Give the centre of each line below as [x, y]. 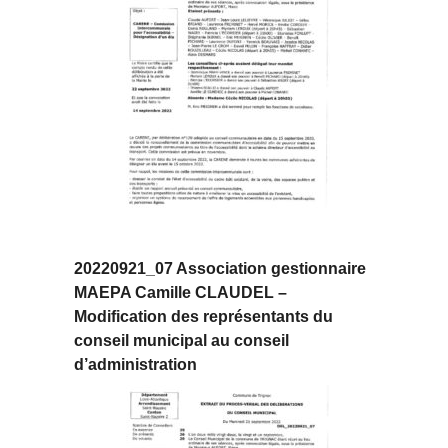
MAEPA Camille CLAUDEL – [180, 293]
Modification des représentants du [203, 317]
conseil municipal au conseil [181, 341]
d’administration [135, 365]
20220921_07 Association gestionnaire [220, 269]
